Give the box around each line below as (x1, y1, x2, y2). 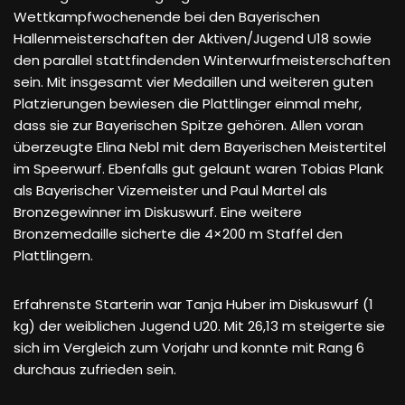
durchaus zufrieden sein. (14, 360, 176, 379)
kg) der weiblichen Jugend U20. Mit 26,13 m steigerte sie (14, 316, 385, 335)
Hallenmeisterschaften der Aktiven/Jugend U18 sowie (14, 29, 372, 48)
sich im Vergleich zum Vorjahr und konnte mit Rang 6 (14, 338, 364, 357)
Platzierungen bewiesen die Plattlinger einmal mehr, (14, 94, 362, 113)
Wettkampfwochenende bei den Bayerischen (14, 7, 320, 26)
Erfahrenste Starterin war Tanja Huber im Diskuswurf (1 (14, 295, 373, 314)
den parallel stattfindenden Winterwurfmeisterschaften (14, 51, 391, 70)
